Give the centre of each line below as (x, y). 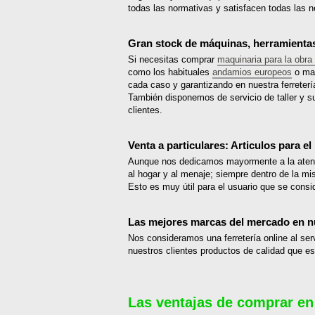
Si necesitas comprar (173, 60)
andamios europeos (252, 72)
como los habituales (170, 72)
